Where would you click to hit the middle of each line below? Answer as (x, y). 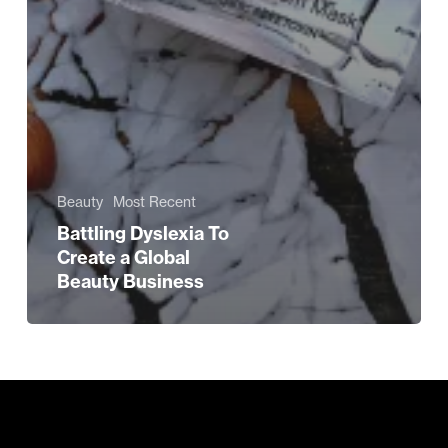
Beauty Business (130, 282)
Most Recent (154, 202)
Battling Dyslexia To (142, 234)
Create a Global (123, 258)
